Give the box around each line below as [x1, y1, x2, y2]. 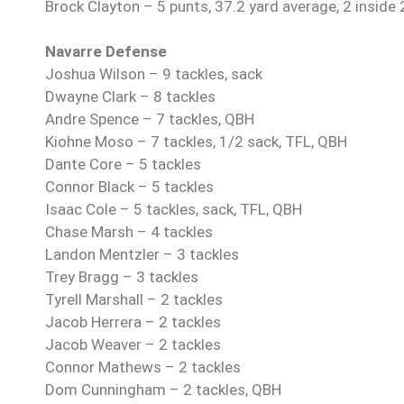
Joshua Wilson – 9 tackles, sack [45, 65, 262, 84]
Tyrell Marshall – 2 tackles [45, 290, 223, 309]
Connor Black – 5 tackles [45, 178, 214, 197]
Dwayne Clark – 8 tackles [45, 87, 216, 106]
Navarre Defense [45, 42, 167, 61]
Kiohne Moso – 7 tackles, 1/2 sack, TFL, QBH [45, 133, 347, 151]
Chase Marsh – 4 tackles [45, 223, 213, 242]
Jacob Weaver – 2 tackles [45, 335, 221, 354]
